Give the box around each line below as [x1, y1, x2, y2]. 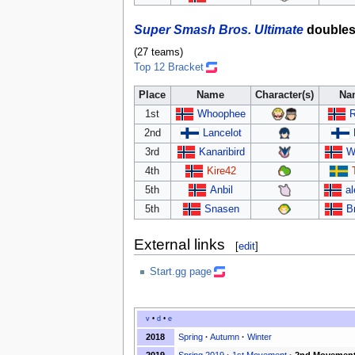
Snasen [204, 203, 239, 215]
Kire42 [207, 165, 237, 177]
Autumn [209, 332, 239, 342]
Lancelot [202, 127, 242, 139]
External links [133, 236, 225, 253]
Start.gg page [149, 265, 212, 277]
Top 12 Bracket [133, 62, 204, 74]
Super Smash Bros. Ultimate [133, 21, 303, 36]
